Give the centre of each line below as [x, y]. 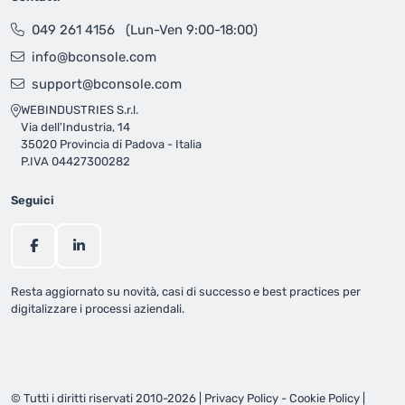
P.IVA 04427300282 [75, 162]
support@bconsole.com [107, 85]
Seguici [33, 201]
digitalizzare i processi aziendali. [98, 309]
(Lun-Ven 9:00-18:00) [190, 30]
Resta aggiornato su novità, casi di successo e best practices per [186, 292]
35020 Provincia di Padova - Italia [111, 145]
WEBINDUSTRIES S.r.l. [80, 110]
